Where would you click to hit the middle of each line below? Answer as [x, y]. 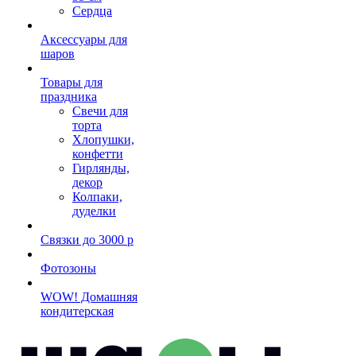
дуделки [94, 211]
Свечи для [100, 111]
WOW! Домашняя [89, 297]
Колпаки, [97, 197]
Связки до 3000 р [87, 240]
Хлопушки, [103, 139]
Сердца [92, 11]
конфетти [98, 154]
